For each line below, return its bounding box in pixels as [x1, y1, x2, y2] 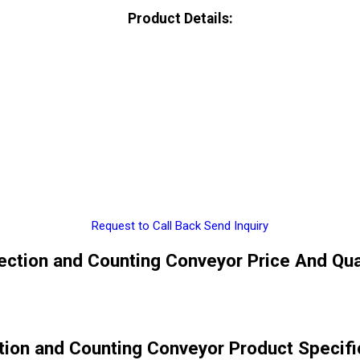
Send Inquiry [204, 219, 268, 234]
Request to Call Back [92, 219, 201, 234]
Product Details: [127, 10, 233, 27]
